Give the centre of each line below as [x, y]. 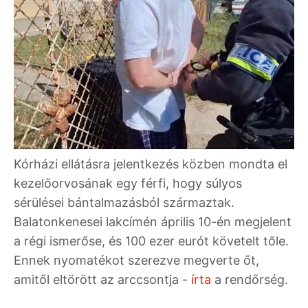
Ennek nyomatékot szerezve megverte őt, [136, 261]
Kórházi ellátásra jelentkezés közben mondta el [151, 164]
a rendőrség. [251, 280]
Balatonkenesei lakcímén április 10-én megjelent [153, 222]
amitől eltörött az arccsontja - [102, 280]
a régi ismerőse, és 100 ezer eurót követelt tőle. [151, 241]
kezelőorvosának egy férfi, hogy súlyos [128, 184]
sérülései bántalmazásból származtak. [124, 203]
